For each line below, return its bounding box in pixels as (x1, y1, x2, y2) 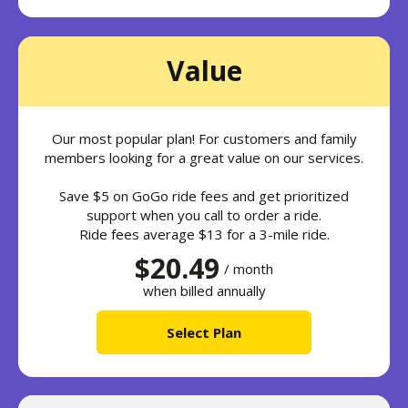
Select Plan (167, 322, 241, 342)
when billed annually (142, 280, 266, 300)
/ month (224, 259, 273, 278)
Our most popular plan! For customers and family (51, 128, 357, 148)
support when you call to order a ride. (87, 205, 321, 224)
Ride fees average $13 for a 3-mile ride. (78, 224, 330, 243)
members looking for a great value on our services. (45, 148, 363, 167)
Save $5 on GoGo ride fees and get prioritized (59, 186, 349, 205)
